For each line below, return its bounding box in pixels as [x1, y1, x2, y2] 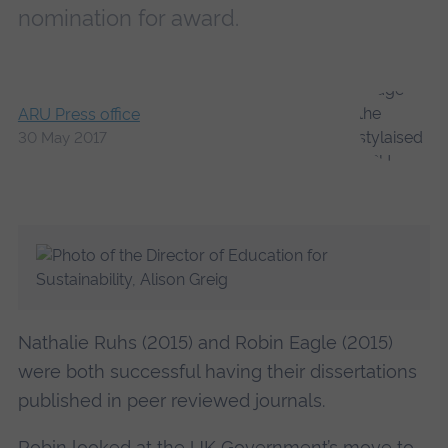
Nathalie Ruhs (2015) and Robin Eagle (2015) [17, 332, 393, 354]
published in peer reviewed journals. [17, 390, 330, 412]
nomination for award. [17, 4, 239, 31]
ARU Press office [17, 105, 140, 125]
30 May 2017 [17, 129, 107, 148]
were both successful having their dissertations [17, 361, 417, 383]
